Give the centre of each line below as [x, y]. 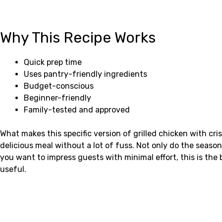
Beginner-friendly [57, 98]
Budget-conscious [59, 86]
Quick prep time [53, 62]
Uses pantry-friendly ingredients [85, 74]
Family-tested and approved [77, 110]
